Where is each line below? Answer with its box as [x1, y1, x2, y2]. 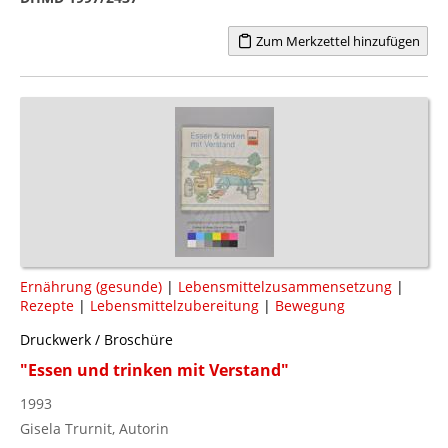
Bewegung [275, 295, 345, 315]
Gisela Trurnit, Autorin [20, 418, 169, 438]
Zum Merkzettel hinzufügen [252, 31, 420, 50]
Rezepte [20, 295, 74, 315]
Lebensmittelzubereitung [90, 295, 259, 315]
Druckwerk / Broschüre [20, 329, 173, 349]
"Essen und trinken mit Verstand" [20, 358, 289, 381]
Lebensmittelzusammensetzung [178, 276, 392, 296]
